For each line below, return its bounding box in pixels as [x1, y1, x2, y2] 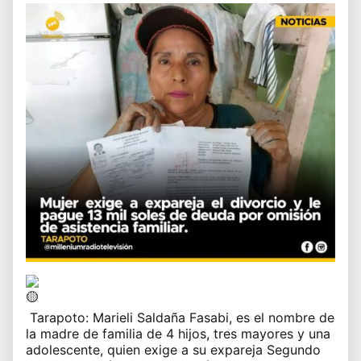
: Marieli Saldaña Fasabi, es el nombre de [85, 309, 334, 326]
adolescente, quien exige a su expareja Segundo [26, 342, 321, 359]
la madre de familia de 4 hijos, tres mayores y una [26, 326, 330, 342]
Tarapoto [26, 309, 85, 326]
